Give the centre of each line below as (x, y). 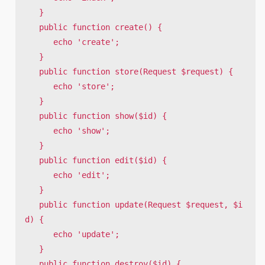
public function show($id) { (32, 116)
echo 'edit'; (39, 175)
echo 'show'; (39, 131)
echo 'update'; (39, 235)
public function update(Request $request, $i (32, 205)
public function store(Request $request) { (32, 72)
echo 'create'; (39, 42)
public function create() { (32, 28)
